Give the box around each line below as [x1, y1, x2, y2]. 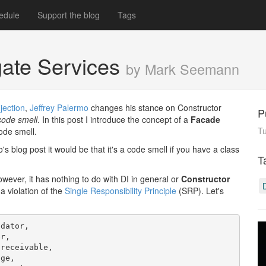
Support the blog [37, 9, 100, 21]
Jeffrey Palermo [30, 102, 88, 113]
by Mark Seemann [126, 59, 239, 79]
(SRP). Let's [176, 185, 224, 197]
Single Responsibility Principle [65, 185, 176, 197]
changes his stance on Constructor [88, 102, 221, 113]
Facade [191, 113, 220, 125]
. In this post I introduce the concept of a [37, 113, 191, 125]
